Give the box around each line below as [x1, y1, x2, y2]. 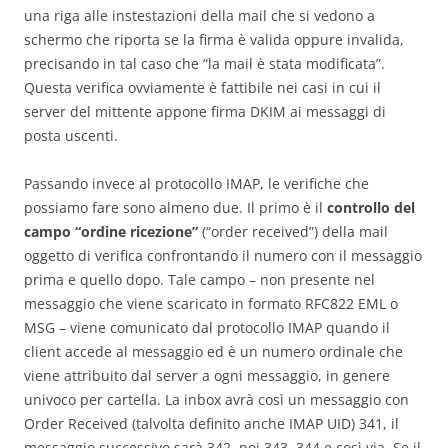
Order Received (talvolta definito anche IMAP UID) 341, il [24, 413, 399, 433]
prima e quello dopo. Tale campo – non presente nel [24, 269, 375, 289]
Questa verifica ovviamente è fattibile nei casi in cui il [24, 77, 381, 97]
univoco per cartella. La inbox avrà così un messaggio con [24, 389, 409, 409]
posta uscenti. [24, 125, 118, 145]
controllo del [327, 197, 415, 217]
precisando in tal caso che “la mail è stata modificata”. [24, 53, 385, 73]
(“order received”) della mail [198, 221, 388, 241]
